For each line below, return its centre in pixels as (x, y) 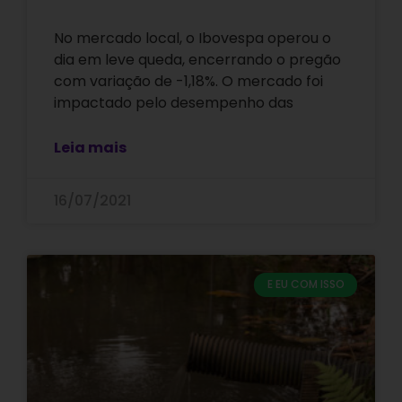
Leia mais (90, 148)
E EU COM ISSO (306, 284)
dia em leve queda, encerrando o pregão (197, 60)
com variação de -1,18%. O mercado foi (188, 82)
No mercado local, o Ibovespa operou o (192, 39)
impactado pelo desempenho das (174, 103)
